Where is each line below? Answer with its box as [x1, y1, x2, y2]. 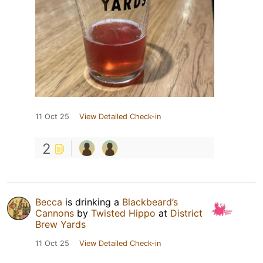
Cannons [35, 207, 74, 220]
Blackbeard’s [122, 196, 178, 208]
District [170, 207, 203, 220]
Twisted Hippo [91, 207, 156, 220]
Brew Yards [35, 218, 86, 231]
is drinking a [62, 196, 122, 208]
